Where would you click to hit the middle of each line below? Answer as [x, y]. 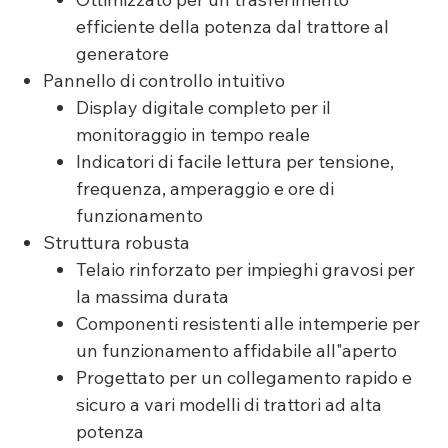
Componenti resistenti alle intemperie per [247, 324]
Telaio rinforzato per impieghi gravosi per [245, 270]
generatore [122, 54]
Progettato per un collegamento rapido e [243, 378]
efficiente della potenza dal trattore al [232, 27]
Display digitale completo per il [203, 108]
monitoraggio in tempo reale [192, 135]
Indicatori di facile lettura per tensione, [234, 162]
